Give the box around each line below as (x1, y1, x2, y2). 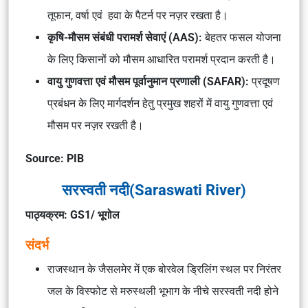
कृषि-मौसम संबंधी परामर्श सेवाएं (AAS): (47, 31, 205, 44)
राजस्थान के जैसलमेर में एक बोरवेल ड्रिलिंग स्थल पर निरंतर (47, 263, 281, 276)
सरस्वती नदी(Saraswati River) (62, 181, 246, 199)
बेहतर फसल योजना (205, 31, 281, 44)
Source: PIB (25, 152, 84, 165)
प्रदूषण (252, 75, 280, 88)
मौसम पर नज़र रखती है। (47, 119, 144, 132)
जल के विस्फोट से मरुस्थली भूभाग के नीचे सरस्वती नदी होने (47, 285, 278, 298)
